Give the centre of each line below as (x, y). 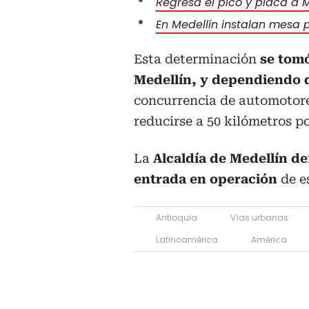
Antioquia (177, 217)
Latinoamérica (187, 239)
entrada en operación (206, 179)
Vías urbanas (259, 217)
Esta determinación (197, 59)
